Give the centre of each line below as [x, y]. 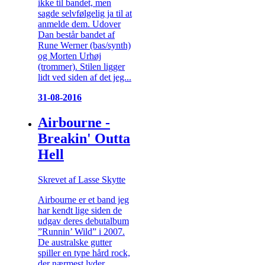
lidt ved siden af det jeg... [85, 77]
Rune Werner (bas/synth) [84, 45]
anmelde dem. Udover [79, 24]
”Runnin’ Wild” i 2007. [81, 231]
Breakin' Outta [84, 138]
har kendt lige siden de [80, 210]
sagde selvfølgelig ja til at [85, 13]
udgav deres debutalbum [83, 221]
